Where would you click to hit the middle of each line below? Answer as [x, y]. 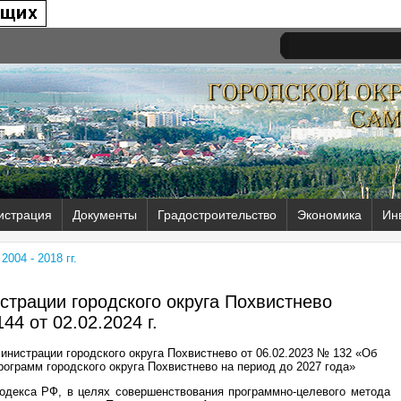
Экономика [329, 215]
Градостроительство [217, 215]
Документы [105, 215]
